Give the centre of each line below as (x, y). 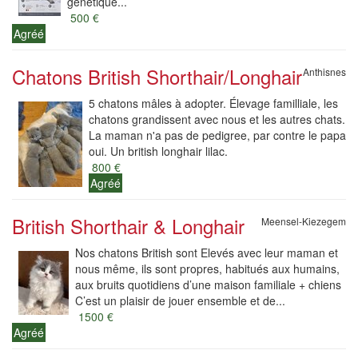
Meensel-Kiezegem (304, 221)
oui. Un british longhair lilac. (158, 151)
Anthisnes (324, 72)
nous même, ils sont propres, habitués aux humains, (207, 268)
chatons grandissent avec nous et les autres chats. (217, 119)
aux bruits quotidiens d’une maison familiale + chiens (208, 284)
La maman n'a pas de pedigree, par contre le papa (217, 135)
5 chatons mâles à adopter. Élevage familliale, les (213, 103)
